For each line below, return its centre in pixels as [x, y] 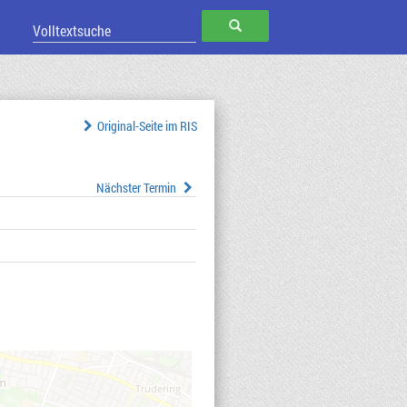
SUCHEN [262, 25]
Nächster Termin [138, 188]
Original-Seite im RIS [147, 126]
